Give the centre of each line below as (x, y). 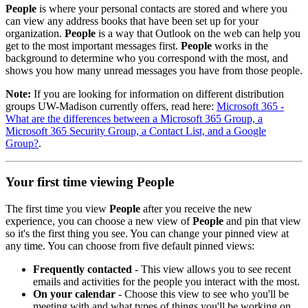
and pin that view (262, 221)
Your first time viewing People (90, 182)
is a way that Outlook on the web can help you (198, 33)
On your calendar (74, 294)
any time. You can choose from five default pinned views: (130, 246)
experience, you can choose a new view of (99, 221)
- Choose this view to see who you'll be (202, 294)
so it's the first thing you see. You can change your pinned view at (147, 234)
